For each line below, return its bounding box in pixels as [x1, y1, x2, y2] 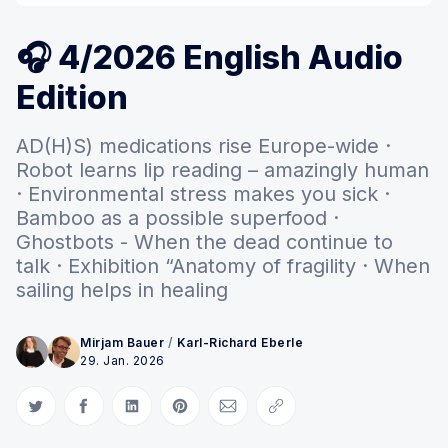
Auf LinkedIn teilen [131, 406, 250, 422]
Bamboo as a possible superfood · [16, 205, 339, 230]
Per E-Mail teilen [227, 406, 332, 422]
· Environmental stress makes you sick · [16, 181, 390, 206]
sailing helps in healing [16, 277, 228, 302]
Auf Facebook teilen [83, 406, 212, 422]
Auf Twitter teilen [35, 406, 145, 422]
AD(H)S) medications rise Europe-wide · [16, 133, 391, 158]
